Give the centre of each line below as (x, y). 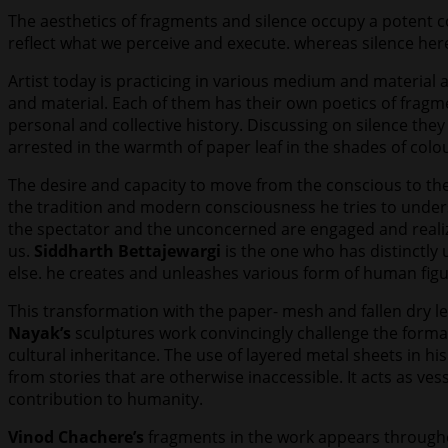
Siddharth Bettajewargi (127, 251)
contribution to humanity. (105, 399)
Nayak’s (39, 333)
